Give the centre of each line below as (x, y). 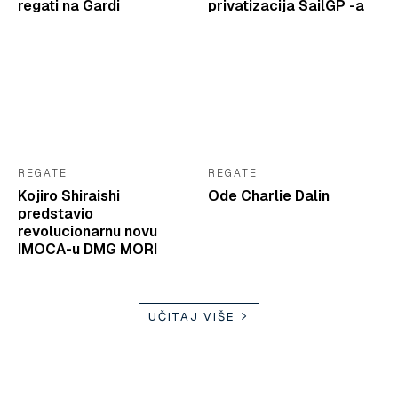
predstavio (56, 213)
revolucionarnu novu (88, 231)
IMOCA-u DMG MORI (88, 249)
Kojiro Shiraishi (69, 195)
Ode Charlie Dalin (269, 195)
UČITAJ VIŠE (192, 316)
